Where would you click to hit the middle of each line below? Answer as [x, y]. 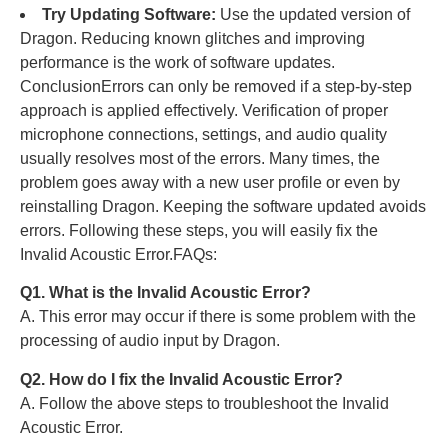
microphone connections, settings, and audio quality [203, 135]
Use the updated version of [313, 15]
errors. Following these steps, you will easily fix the [199, 231]
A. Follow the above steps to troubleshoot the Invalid [204, 403]
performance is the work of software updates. [177, 63]
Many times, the [324, 159]
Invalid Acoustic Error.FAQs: [118, 255]
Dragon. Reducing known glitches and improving [192, 39]
